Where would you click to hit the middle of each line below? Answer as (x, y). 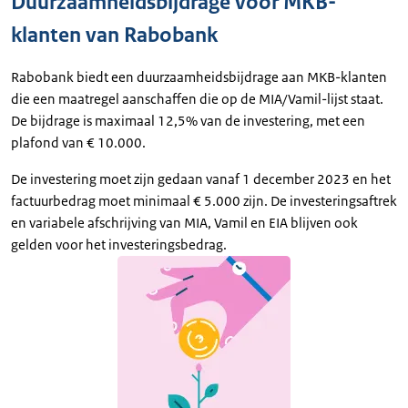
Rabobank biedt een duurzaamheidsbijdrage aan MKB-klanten (199, 77)
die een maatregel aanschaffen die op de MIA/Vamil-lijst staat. (197, 99)
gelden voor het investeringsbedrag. (119, 245)
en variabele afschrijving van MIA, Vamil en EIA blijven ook (184, 223)
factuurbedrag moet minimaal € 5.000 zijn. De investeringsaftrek (204, 201)
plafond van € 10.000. (78, 143)
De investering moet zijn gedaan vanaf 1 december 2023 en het (201, 179)
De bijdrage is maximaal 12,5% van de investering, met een (188, 121)
